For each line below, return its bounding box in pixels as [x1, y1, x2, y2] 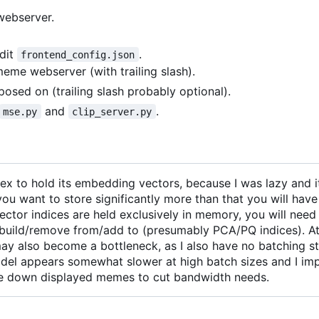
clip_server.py [72, 105, 152, 117]
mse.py [3, 105, 38, 117]
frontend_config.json [21, 48, 135, 61]
